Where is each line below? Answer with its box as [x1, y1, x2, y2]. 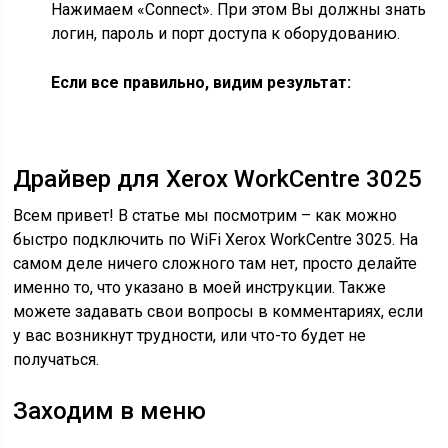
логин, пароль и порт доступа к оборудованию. [51, 24, 401, 43]
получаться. [13, 350, 100, 369]
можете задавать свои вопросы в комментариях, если [13, 302, 424, 321]
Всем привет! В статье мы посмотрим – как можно [13, 206, 398, 225]
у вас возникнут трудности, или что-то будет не [13, 326, 367, 345]
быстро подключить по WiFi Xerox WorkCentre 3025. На [13, 230, 419, 249]
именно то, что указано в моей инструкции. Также [13, 278, 387, 297]
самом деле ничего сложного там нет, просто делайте [13, 254, 418, 273]
